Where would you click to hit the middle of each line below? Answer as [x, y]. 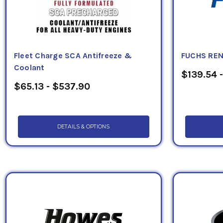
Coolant [29, 68]
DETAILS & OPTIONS [84, 127]
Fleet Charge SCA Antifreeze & [73, 56]
